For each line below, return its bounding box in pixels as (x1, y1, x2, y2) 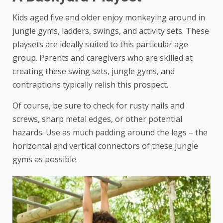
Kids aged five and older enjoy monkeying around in (12, 11, 205, 23)
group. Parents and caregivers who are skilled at (12, 52, 193, 63)
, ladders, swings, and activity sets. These (58, 25, 209, 36)
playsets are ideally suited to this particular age (12, 38, 188, 50)
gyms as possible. (12, 153, 78, 165)
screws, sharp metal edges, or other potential (12, 113, 182, 124)
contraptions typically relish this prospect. (12, 79, 168, 90)
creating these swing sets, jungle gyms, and (12, 65, 175, 77)
